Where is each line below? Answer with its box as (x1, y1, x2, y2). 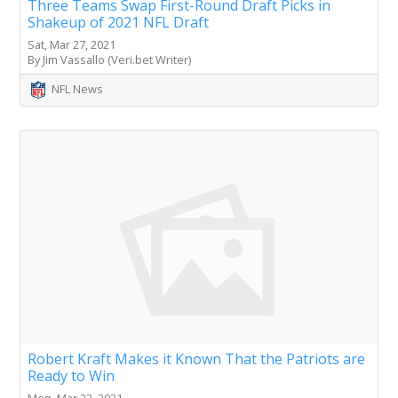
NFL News (52, 81, 103, 98)
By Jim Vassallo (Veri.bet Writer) (28, 52, 191, 68)
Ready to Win (28, 366, 115, 386)
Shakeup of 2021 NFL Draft (28, 12, 209, 33)
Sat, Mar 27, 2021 (28, 36, 115, 53)
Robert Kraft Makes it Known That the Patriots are (28, 349, 365, 370)
